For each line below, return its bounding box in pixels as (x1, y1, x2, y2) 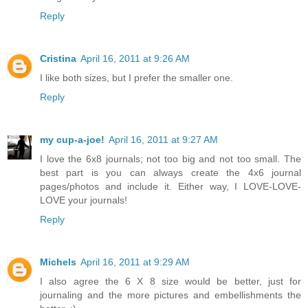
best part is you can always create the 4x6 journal (40, 166, 301, 178)
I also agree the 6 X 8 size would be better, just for (40, 275, 301, 287)
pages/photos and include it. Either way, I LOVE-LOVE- (40, 180, 301, 192)
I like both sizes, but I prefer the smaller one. (40, 71, 233, 83)
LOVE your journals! (40, 194, 127, 206)
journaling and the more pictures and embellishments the (40, 289, 301, 300)
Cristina (40, 52, 76, 64)
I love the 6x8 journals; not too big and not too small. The (40, 153, 301, 164)
